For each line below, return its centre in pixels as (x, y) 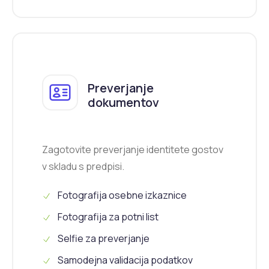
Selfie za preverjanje (103, 239)
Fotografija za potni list (107, 217)
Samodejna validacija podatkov (124, 260)
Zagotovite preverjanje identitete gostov (133, 150)
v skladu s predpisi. (83, 167)
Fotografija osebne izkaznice (121, 195)
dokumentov (123, 102)
